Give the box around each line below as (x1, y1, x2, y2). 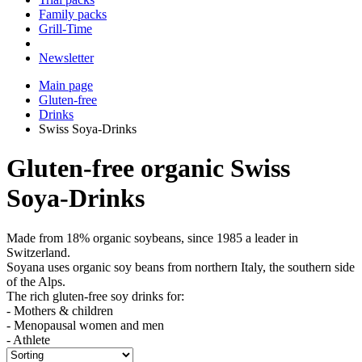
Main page (39, 78, 93, 92)
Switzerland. (6, 245, 70, 259)
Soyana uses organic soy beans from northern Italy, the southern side (6, 259, 355, 274)
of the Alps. (6, 274, 65, 288)
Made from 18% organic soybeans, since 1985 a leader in (6, 230, 298, 245)
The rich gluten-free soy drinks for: (6, 288, 184, 303)
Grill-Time (39, 22, 92, 36)
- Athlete (6, 332, 50, 347)
